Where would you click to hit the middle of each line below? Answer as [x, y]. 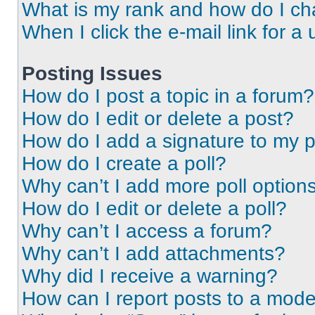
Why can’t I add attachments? [154, 253]
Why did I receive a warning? [150, 276]
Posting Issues [92, 73]
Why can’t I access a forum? [147, 231]
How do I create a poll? [124, 163]
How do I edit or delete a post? [158, 118]
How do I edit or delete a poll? [154, 208]
